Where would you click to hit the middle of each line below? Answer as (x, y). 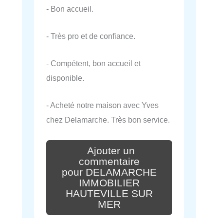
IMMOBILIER (109, 183)
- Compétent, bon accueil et (93, 64)
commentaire (109, 161)
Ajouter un (111, 151)
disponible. (65, 78)
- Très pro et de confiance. (91, 36)
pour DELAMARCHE (109, 172)
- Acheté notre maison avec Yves (102, 105)
